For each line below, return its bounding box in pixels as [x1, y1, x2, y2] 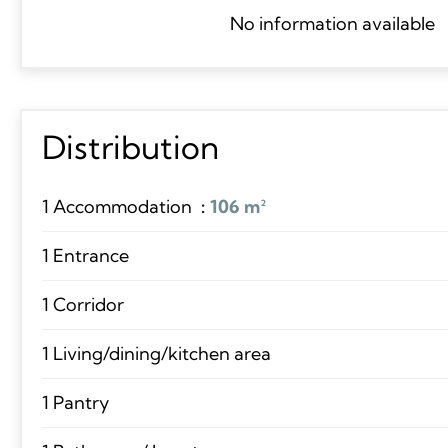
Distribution [41, 126, 219, 167]
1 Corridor [41, 292, 124, 316]
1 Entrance [41, 243, 129, 267]
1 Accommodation [41, 194, 196, 218]
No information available [230, 11, 436, 35]
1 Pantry [41, 390, 109, 414]
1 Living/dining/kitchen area [41, 341, 271, 365]
